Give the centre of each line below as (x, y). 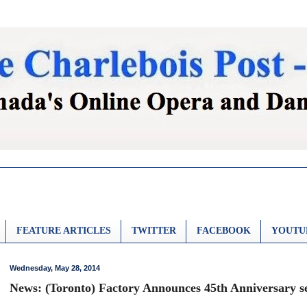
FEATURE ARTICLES (64, 231)
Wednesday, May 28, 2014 (55, 268)
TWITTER (154, 231)
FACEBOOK (224, 231)
